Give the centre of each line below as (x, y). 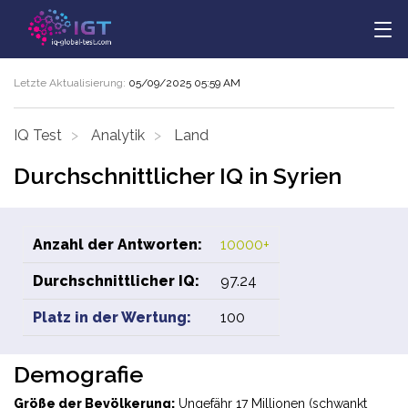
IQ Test (38, 135)
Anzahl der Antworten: (117, 245)
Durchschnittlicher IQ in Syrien (178, 176)
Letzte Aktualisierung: (71, 83)
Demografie (78, 374)
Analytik (118, 135)
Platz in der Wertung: (112, 317)
